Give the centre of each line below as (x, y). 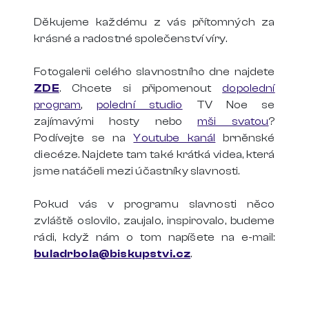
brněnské (245, 138)
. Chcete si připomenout (141, 88)
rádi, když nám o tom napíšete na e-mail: (154, 237)
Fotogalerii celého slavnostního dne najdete (154, 72)
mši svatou (233, 121)
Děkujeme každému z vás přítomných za (154, 22)
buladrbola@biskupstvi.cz (112, 254)
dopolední (249, 88)
